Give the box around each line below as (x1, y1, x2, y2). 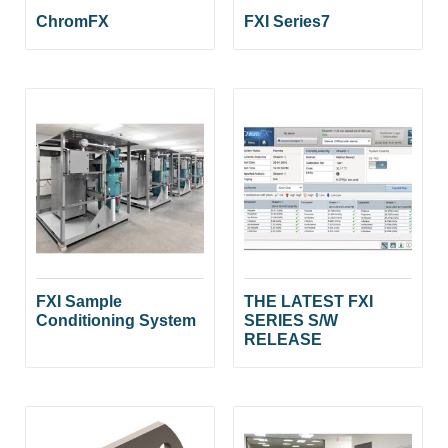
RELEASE (244, 330, 322, 348)
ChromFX (36, 12, 110, 30)
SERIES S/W (244, 311, 338, 329)
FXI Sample (36, 292, 123, 310)
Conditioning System (36, 311, 197, 329)
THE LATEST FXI (244, 292, 373, 310)
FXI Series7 (244, 12, 330, 30)
